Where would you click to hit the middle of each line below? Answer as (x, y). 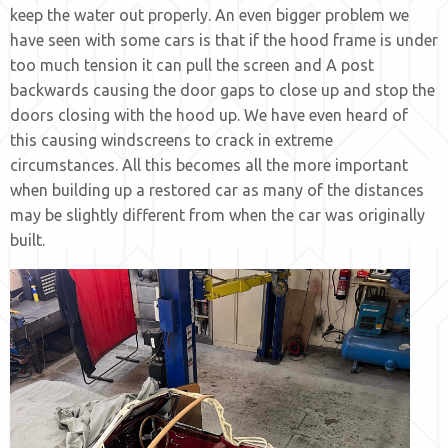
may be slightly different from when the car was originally (217, 215)
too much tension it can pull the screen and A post (192, 65)
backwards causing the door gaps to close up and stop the (222, 90)
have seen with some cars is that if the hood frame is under (224, 40)
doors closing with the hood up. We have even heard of (209, 115)
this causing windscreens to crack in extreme (171, 140)
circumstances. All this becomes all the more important (209, 165)
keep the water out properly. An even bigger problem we (209, 15)
